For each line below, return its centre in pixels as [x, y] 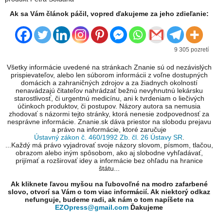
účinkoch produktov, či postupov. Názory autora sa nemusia [109, 106]
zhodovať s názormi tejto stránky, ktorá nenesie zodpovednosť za [109, 114]
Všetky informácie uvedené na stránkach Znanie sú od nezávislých [109, 67]
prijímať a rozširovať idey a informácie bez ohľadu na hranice [109, 161]
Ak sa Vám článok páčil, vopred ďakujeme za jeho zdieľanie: [109, 14]
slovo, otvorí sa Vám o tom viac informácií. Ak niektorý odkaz [109, 192]
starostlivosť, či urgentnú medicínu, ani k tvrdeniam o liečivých [109, 99]
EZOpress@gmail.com [92, 208]
